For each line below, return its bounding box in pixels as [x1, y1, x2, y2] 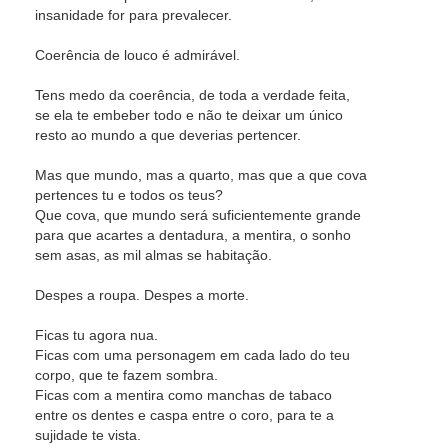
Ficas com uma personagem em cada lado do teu [35, 347, 350, 363]
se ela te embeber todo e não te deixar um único [35, 107, 343, 123]
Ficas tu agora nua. [35, 327, 158, 343]
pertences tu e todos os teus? [35, 187, 223, 203]
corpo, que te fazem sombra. [35, 367, 218, 383]
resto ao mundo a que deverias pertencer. [35, 127, 301, 143]
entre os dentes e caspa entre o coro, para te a [35, 407, 334, 423]
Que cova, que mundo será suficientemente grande [35, 207, 361, 223]
